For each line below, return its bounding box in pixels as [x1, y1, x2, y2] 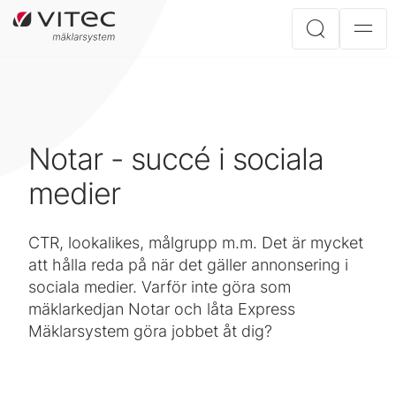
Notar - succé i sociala [28, 141, 324, 177]
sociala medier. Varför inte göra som [28, 278, 291, 296]
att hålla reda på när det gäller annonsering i [28, 255, 348, 274]
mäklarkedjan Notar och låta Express [28, 300, 295, 318]
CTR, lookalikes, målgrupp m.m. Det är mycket [28, 233, 363, 252]
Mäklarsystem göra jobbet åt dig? [28, 322, 272, 340]
